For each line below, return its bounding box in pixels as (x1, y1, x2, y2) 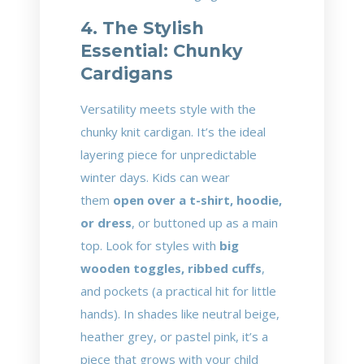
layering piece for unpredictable (80, 146, 257, 162)
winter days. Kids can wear (80, 169, 230, 185)
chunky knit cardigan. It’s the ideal (80, 123, 266, 140)
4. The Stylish (80, 18, 204, 38)
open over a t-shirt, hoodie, (113, 192, 282, 208)
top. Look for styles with (80, 237, 219, 253)
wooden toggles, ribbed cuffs (80, 260, 262, 276)
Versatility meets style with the (80, 101, 256, 117)
